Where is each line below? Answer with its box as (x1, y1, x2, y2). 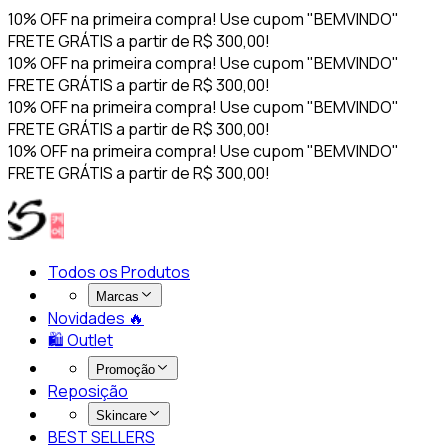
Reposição (48, 380, 128, 402)
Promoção (96, 362, 155, 377)
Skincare (96, 408, 147, 423)
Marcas (96, 289, 139, 304)
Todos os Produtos (48, 261, 190, 283)
